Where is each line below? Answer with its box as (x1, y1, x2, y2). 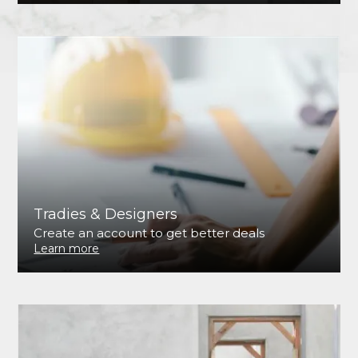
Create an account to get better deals (34, 225, 265, 241)
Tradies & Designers (34, 205, 178, 224)
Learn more (34, 241, 100, 257)
